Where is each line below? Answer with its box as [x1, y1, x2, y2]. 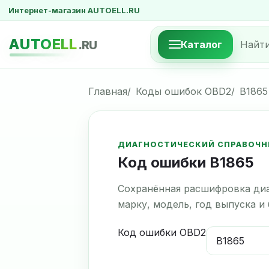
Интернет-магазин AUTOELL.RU [8, 5, 140, 15]
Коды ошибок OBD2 [136, 85, 231, 97]
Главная [88, 85, 127, 97]
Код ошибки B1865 [118, 154, 254, 171]
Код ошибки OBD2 [118, 226, 206, 238]
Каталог [181, 38, 222, 50]
